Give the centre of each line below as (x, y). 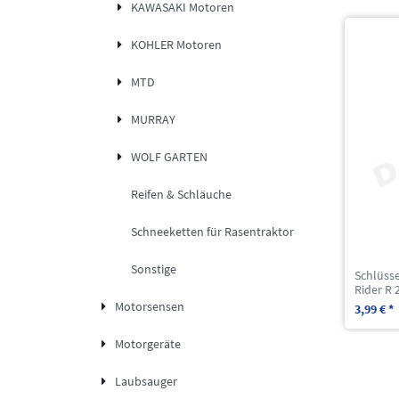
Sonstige (153, 269)
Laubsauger (146, 382)
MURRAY (153, 120)
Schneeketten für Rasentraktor (212, 232)
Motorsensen (150, 307)
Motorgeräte (148, 344)
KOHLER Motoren (176, 45)
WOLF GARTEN (169, 157)
